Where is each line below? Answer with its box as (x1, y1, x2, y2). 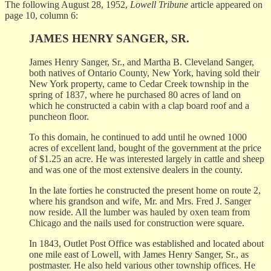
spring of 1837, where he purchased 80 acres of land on (29, 90, 241, 100)
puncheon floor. (29, 111, 89, 122)
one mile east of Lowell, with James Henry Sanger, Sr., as (29, 249, 249, 260)
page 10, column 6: (5, 10, 78, 21)
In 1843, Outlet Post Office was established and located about (29, 238, 264, 249)
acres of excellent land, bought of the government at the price (29, 143, 261, 154)
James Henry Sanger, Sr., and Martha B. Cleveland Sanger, (29, 57, 254, 68)
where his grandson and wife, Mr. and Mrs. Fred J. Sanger (29, 196, 251, 207)
